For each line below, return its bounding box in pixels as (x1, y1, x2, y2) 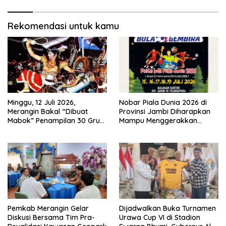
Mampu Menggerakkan (119, 116, 197, 126)
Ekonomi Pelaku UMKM (119, 125, 195, 135)
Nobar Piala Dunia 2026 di (119, 98, 207, 107)
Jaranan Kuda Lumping (8, 125, 87, 135)
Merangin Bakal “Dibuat (8, 107, 88, 117)
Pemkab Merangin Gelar (8, 203, 89, 213)
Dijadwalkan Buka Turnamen (119, 203, 216, 213)
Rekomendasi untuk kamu (8, 20, 119, 32)
